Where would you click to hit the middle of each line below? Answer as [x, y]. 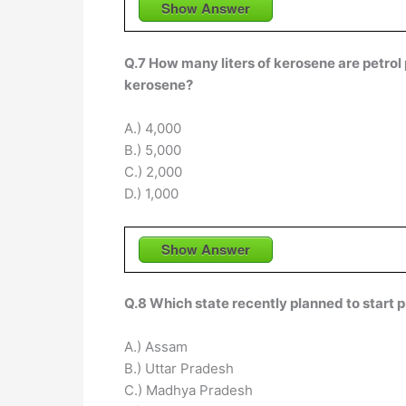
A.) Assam [156, 347]
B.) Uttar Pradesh [179, 369]
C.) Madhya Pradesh [188, 391]
